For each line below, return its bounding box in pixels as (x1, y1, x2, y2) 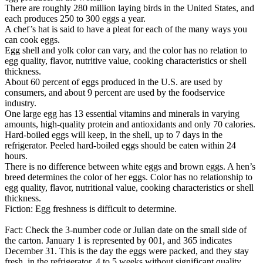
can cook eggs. (5, 34, 60, 45)
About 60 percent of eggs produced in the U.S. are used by (5, 76, 222, 87)
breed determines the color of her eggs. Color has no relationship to (5, 171, 252, 182)
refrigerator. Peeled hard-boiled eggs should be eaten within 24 (5, 140, 236, 150)
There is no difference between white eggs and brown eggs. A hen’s (5, 161, 255, 171)
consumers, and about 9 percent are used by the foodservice (5, 87, 225, 97)
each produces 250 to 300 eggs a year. (5, 13, 146, 23)
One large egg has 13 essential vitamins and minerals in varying (5, 108, 240, 119)
